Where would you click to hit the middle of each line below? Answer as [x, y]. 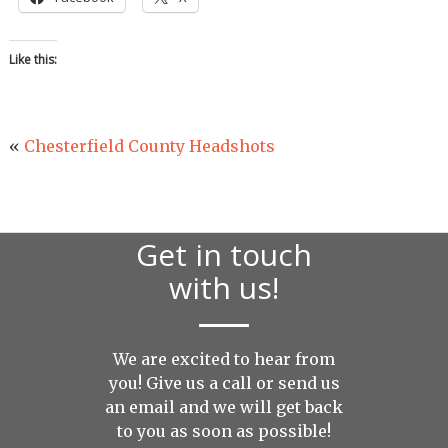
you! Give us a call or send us [224, 382]
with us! [224, 287]
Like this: [32, 60]
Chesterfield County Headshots [149, 146]
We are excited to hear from [224, 358]
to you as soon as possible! [224, 430]
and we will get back [259, 406]
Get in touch [224, 254]
